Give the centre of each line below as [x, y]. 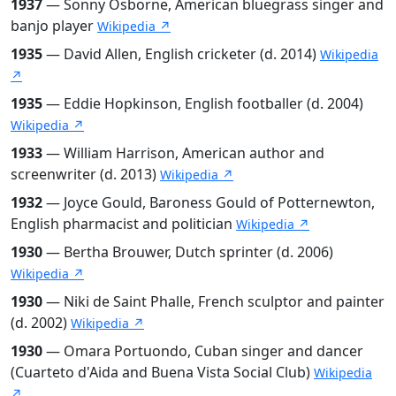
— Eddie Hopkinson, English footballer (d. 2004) [203, 103]
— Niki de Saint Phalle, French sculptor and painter [213, 301]
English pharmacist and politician [123, 223]
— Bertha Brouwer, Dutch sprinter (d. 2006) [188, 251]
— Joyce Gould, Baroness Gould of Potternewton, [209, 202]
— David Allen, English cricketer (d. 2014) [181, 53]
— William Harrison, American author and [183, 152]
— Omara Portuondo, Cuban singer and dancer [203, 350]
